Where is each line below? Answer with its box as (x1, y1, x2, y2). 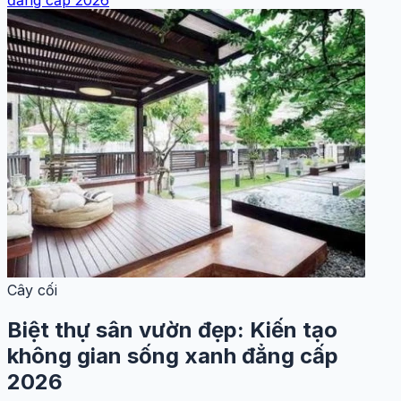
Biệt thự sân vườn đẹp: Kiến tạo (7, 317, 337, 344)
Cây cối (7, 281, 57, 300)
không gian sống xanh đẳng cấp (7, 343, 338, 370)
